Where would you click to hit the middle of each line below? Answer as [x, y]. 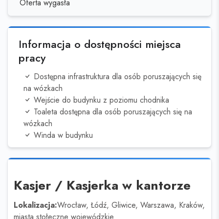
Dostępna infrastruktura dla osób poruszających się [116, 77]
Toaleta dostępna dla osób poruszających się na [112, 112]
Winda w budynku [62, 135]
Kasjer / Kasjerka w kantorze [104, 185]
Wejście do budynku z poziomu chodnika [100, 100]
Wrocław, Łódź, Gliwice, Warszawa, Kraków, [131, 205]
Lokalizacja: [35, 205]
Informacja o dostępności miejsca [100, 44]
